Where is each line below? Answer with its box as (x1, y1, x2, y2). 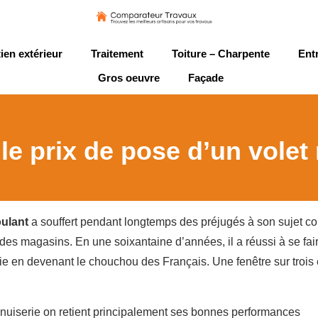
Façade (188, 71, 224, 84)
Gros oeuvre (98, 71, 160, 84)
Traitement (91, 47, 143, 60)
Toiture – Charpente (172, 47, 270, 60)
